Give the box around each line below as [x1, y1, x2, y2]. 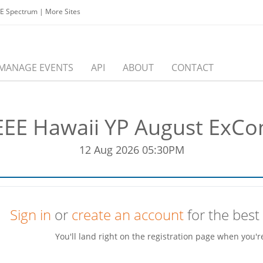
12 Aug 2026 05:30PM [79, 143, 184, 157]
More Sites [45, 6, 80, 16]
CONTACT [171, 61, 214, 75]
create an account [72, 205, 184, 225]
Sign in [10, 205, 51, 225]
